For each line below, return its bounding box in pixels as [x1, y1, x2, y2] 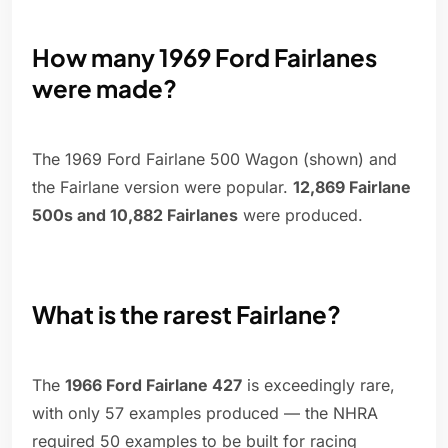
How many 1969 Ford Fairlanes [32, 42, 377, 73]
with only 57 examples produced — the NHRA [32, 403, 378, 424]
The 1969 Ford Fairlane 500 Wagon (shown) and [32, 149, 397, 170]
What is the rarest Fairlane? [32, 299, 341, 330]
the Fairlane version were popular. [32, 177, 293, 198]
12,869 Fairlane [293, 177, 411, 198]
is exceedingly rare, [242, 375, 395, 396]
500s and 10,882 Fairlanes [32, 205, 238, 226]
